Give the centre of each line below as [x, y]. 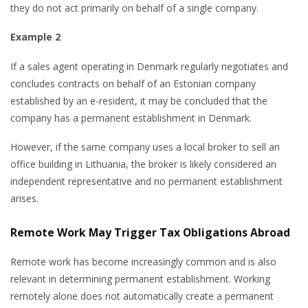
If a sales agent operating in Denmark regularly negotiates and [149, 66]
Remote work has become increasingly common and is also [143, 261]
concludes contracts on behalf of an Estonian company [133, 83]
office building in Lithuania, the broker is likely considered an [143, 164]
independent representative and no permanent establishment [146, 181]
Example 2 [35, 37]
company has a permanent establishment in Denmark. [131, 118]
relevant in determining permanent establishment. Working [140, 278]
